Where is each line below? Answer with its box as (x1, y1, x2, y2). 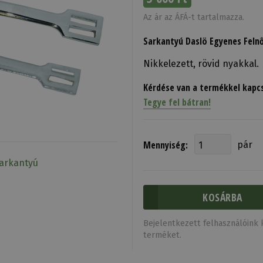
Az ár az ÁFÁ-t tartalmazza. (143, 12, 244, 23)
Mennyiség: (143, 138, 188, 151)
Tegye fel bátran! (143, 95, 211, 109)
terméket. (143, 230, 181, 241)
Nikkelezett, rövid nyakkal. (143, 58, 259, 69)
